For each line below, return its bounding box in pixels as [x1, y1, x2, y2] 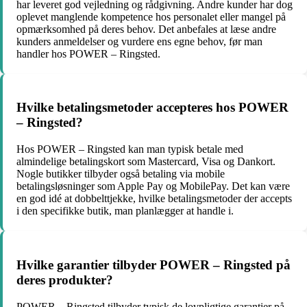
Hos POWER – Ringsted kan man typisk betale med [16, 143, 243, 156]
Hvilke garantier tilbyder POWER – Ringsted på [16, 257, 291, 272]
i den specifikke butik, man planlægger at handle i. [16, 205, 234, 217]
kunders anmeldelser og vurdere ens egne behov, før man [16, 35, 262, 47]
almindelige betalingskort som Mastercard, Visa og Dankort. [16, 156, 275, 168]
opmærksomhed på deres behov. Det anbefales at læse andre [16, 23, 276, 35]
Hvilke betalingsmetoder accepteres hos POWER [16, 100, 288, 115]
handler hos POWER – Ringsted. [16, 47, 160, 60]
